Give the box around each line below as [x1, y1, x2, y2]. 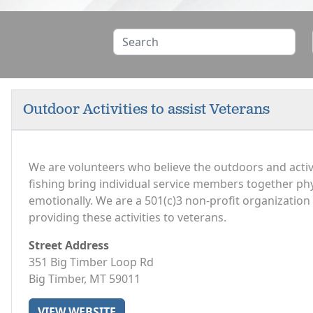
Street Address [29, 238, 109, 253]
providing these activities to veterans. [29, 210, 226, 225]
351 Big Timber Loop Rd [29, 254, 154, 270]
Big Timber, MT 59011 [29, 271, 140, 286]
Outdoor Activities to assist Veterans [23, 101, 270, 119]
